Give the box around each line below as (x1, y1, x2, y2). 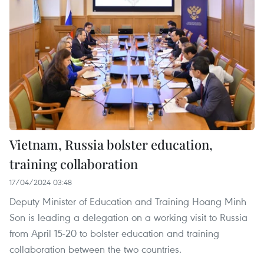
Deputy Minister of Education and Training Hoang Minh (9, 194, 246, 209)
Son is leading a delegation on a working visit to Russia (9, 210, 247, 225)
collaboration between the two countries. (9, 242, 181, 256)
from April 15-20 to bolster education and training (9, 226, 219, 240)
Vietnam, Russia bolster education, (9, 136, 213, 154)
